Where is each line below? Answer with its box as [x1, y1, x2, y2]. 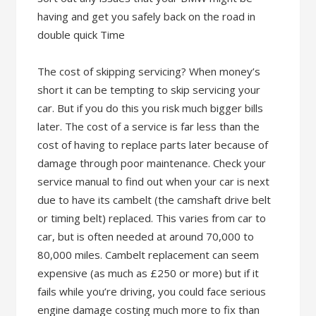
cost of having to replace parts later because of [37, 138, 269, 152]
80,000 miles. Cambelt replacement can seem [37, 248, 260, 262]
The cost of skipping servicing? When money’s [37, 64, 261, 78]
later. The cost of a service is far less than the [37, 119, 260, 133]
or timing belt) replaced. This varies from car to [37, 211, 267, 225]
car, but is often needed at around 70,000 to [37, 229, 255, 243]
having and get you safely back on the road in [37, 9, 256, 23]
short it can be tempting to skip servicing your [37, 83, 261, 97]
